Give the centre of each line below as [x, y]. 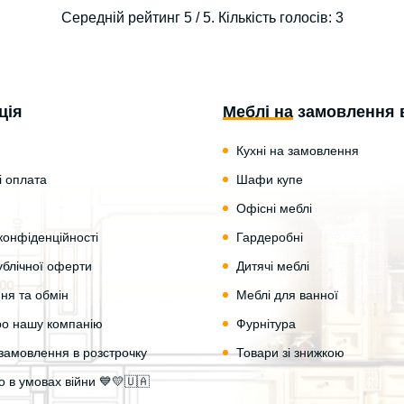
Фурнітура [266, 324]
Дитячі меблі [273, 266]
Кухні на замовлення [298, 151]
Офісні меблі [274, 209]
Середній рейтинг [122, 17]
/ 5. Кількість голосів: [263, 17]
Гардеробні [270, 238]
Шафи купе [270, 180]
